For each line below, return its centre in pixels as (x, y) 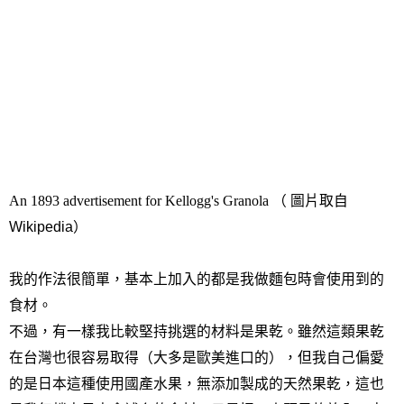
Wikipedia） (48, 226)
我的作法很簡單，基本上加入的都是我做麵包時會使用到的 (197, 279)
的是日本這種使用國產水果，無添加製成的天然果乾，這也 (197, 383)
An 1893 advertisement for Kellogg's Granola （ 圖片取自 (179, 200)
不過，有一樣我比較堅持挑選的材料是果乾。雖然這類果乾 (197, 331)
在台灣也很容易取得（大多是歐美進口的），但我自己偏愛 (197, 357)
